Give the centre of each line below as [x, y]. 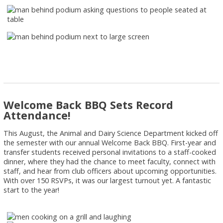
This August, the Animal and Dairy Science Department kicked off [111, 133]
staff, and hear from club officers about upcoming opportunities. [110, 171]
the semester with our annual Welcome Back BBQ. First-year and [110, 142]
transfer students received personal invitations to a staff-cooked [110, 152]
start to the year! [32, 190]
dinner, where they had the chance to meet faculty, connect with [110, 161]
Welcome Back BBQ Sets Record [89, 105]
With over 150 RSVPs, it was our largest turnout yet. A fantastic [108, 180]
